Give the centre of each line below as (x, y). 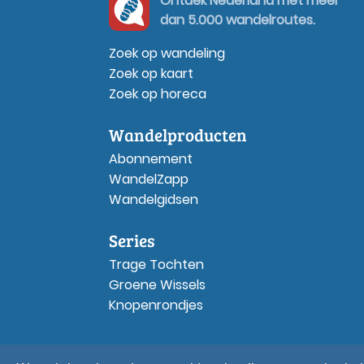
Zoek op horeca (158, 93)
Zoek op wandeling (167, 53)
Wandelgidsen (154, 199)
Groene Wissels (157, 284)
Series (132, 240)
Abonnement (151, 158)
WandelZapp (149, 179)
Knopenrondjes (156, 305)
